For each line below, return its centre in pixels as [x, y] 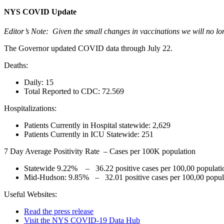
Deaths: [16, 65]
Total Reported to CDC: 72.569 [74, 91]
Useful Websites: [30, 194]
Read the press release [59, 211]
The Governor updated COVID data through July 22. [89, 48]
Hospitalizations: [30, 108]
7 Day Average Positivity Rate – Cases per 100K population [100, 151]
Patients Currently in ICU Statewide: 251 [89, 134]
